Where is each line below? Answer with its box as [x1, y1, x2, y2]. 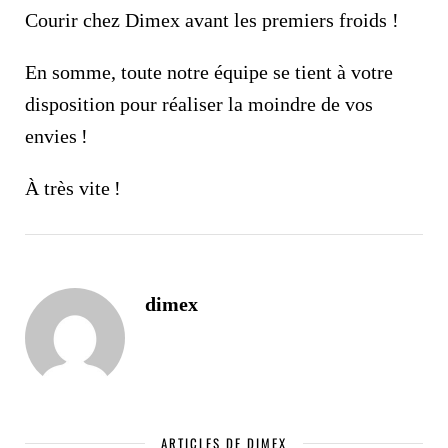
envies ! [25, 124, 88, 147]
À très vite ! [25, 176, 121, 199]
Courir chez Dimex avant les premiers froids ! [25, 8, 399, 31]
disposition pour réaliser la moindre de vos [25, 92, 373, 115]
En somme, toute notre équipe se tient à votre [25, 60, 393, 83]
